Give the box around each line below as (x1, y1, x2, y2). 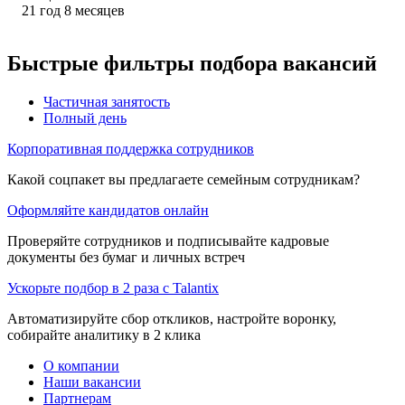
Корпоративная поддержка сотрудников (7, 140, 254, 156)
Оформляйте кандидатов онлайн (7, 202, 209, 218)
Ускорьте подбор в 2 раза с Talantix (7, 279, 219, 296)
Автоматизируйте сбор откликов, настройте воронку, (7, 310, 336, 326)
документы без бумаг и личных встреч (7, 249, 245, 265)
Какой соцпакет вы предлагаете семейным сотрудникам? (7, 171, 360, 187)
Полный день (43, 109, 127, 126)
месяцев (75, 2, 125, 18)
